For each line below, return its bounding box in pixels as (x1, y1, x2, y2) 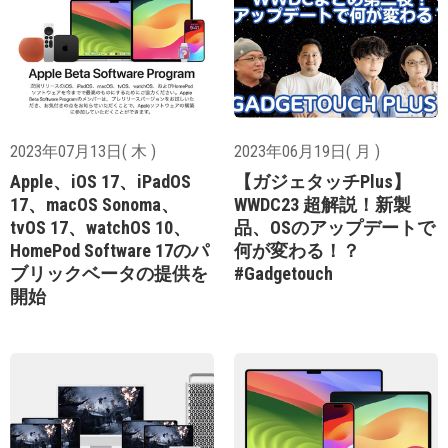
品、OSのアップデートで (234, 217, 435, 239)
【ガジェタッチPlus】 (234, 171, 411, 193)
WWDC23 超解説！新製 (234, 194, 411, 216)
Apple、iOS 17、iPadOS (10, 171, 191, 193)
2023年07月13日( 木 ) (10, 142, 156, 162)
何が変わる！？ (234, 240, 360, 262)
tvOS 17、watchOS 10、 (10, 217, 191, 239)
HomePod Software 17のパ (10, 240, 209, 262)
